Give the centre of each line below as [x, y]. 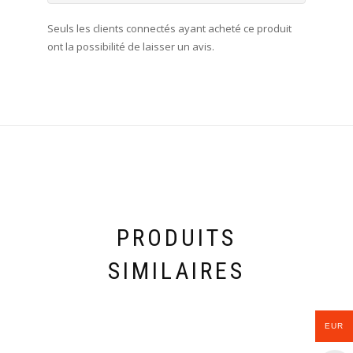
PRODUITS [176, 237]
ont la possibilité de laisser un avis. [130, 46]
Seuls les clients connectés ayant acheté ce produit [169, 28]
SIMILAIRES [176, 270]
